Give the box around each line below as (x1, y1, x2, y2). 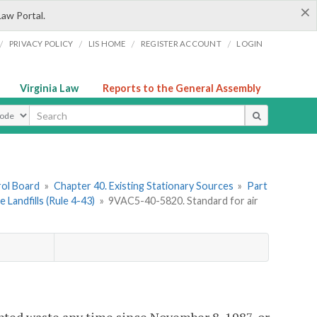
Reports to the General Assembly (103, 82, 261, 94)
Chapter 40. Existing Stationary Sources (53, 180, 234, 192)
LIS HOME (88, 39, 126, 48)
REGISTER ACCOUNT (140, 39, 221, 48)
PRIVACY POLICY (8, 39, 74, 48)
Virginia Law (20, 82, 79, 94)
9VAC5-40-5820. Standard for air (108, 195, 259, 207)
